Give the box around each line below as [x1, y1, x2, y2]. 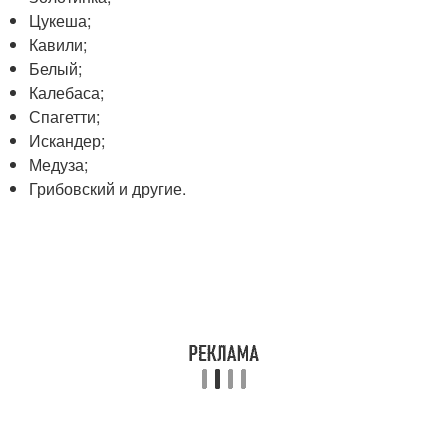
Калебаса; [29, 81, 105, 104]
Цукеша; [29, 9, 92, 32]
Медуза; [29, 153, 89, 176]
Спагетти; [29, 105, 101, 128]
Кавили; [29, 33, 88, 56]
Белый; [29, 57, 83, 80]
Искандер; [29, 129, 106, 152]
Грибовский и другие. [29, 177, 187, 200]
